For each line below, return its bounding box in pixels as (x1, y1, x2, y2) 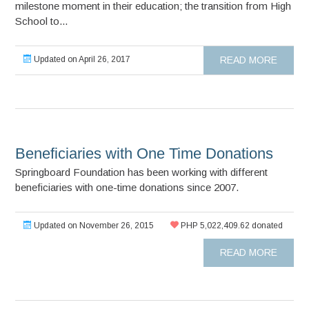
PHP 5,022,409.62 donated (179, 220, 283, 230)
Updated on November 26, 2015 (32, 220, 154, 230)
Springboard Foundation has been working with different (15, 166, 268, 178)
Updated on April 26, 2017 (32, 54, 131, 64)
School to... (15, 14, 68, 27)
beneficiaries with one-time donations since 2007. (15, 181, 239, 193)
